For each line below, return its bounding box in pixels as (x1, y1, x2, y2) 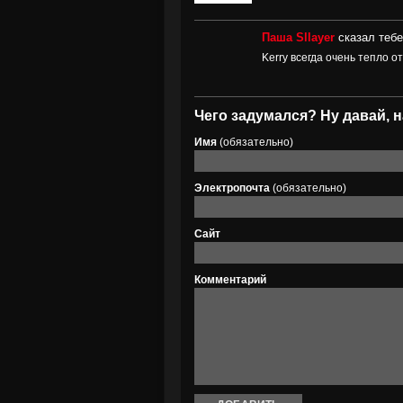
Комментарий (194, 273, 266, 286)
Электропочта (194, 182, 270, 194)
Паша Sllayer (262, 31, 335, 44)
